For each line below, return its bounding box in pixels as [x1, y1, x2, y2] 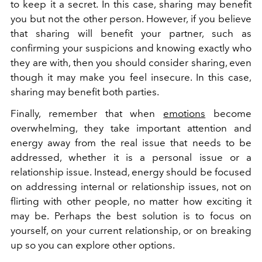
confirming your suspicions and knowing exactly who [11, 42, 251, 54]
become [205, 108, 252, 120]
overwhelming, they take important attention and [11, 122, 251, 135]
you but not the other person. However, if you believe [11, 13, 251, 25]
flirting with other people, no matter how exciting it [11, 195, 251, 208]
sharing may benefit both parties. [11, 86, 159, 98]
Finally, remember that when [11, 108, 164, 120]
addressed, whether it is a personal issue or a [11, 151, 251, 164]
